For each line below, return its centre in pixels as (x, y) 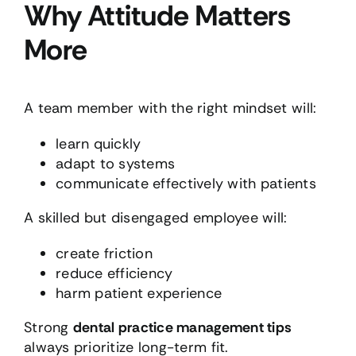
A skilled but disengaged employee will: (155, 217)
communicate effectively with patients (186, 183)
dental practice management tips (182, 327)
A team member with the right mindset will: (170, 108)
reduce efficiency (114, 273)
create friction (104, 253)
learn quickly (98, 143)
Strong (48, 327)
